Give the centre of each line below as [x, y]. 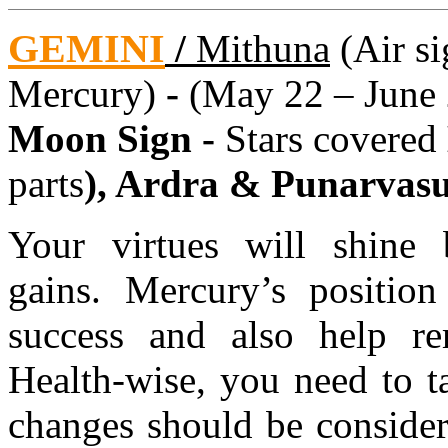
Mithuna [263, 48]
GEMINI [86, 48]
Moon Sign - [116, 138]
